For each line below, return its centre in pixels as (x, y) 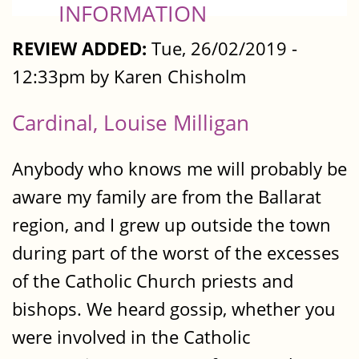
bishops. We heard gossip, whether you (174, 309)
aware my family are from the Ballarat (167, 197)
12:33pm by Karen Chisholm (129, 76)
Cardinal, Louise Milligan (131, 122)
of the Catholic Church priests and (153, 281)
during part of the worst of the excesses (176, 253)
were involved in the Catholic (131, 337)
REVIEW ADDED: (79, 48)
